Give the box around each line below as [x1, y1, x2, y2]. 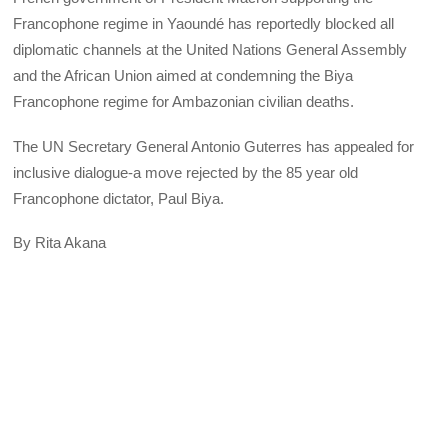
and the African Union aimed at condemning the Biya [13, 67, 354, 85]
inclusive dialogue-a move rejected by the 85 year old [13, 163, 359, 181]
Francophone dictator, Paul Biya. [13, 189, 225, 207]
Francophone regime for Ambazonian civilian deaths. [13, 93, 355, 111]
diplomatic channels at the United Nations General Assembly [13, 41, 408, 59]
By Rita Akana [13, 233, 107, 251]
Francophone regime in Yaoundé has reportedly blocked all [13, 15, 395, 33]
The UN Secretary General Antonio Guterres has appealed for [13, 137, 415, 155]
